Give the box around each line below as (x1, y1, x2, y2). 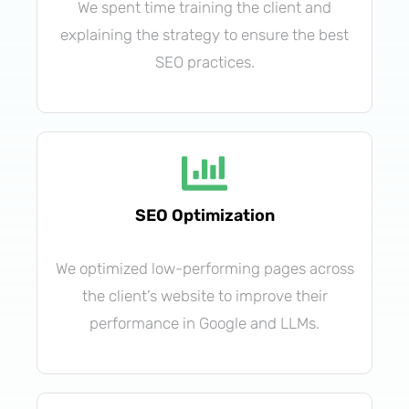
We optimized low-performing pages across (55, 258, 354, 278)
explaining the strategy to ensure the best (60, 25, 349, 44)
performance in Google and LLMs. (89, 313, 320, 332)
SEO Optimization (134, 204, 275, 225)
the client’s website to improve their (81, 286, 328, 305)
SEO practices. (154, 52, 255, 71)
